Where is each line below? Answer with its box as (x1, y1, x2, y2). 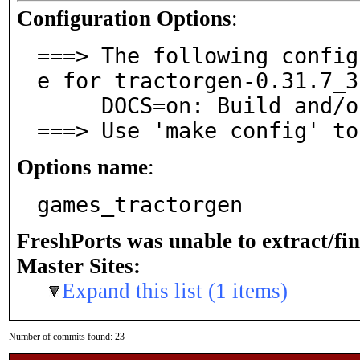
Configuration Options (17, 6, 231, 31)
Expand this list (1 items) (62, 279, 288, 303)
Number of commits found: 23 (9, 331, 125, 342)
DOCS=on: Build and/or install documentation (37, 93, 101, 118)
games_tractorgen (37, 192, 243, 217)
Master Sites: (17, 254, 141, 278)
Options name (17, 155, 148, 179)
